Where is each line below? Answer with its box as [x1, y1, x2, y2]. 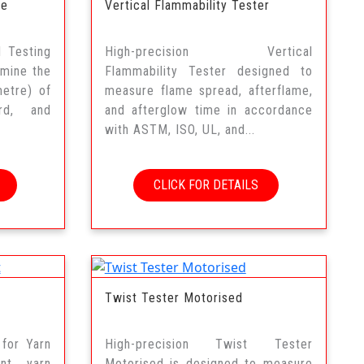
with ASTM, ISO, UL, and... [104, 122, 255, 138]
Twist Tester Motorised [104, 290, 243, 306]
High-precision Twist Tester [104, 336, 313, 353]
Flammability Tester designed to [104, 63, 313, 80]
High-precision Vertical [104, 44, 313, 60]
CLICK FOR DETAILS [153, 177, 258, 193]
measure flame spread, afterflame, [104, 83, 313, 99]
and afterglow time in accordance [104, 102, 313, 119]
